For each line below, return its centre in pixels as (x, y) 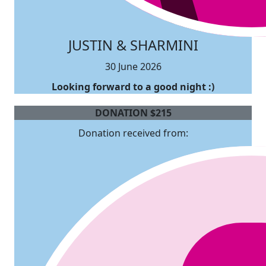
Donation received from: (133, 133)
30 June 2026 (133, 66)
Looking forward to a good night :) (133, 86)
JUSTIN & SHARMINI (133, 45)
